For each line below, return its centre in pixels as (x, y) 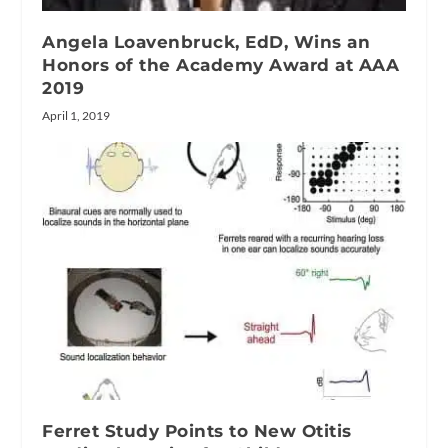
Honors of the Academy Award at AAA (221, 65)
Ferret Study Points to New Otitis (197, 431)
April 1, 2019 (76, 116)
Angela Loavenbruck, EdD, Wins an (206, 42)
